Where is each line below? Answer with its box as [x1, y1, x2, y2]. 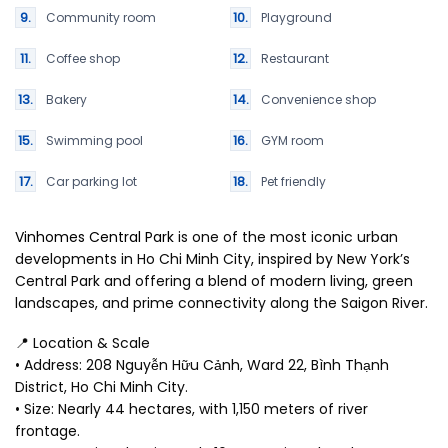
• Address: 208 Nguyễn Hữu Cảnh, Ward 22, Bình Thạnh [15, 355, 389, 376]
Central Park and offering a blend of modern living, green [15, 271, 413, 292]
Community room [46, 9, 156, 27]
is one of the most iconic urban [174, 227, 398, 248]
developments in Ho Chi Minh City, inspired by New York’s [15, 249, 410, 270]
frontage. [15, 421, 80, 442]
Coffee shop [46, 50, 120, 68]
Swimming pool [46, 132, 143, 150]
